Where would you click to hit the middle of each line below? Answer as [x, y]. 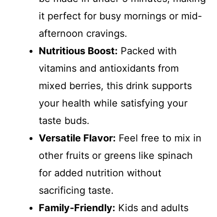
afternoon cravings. [83, 33]
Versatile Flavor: [77, 138]
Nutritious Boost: [78, 51]
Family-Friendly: [77, 208]
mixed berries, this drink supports [115, 86]
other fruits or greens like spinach [116, 155]
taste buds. [64, 121]
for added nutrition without [100, 173]
